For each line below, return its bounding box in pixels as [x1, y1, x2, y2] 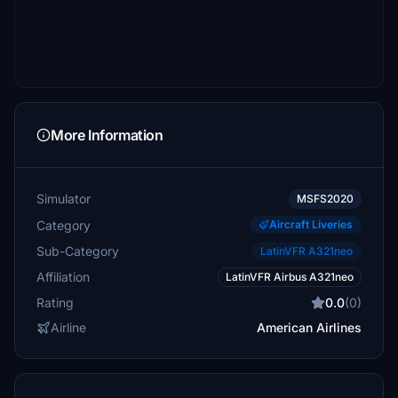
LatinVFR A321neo [260, 244, 353, 258]
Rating [36, 295, 74, 310]
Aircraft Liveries [269, 218, 353, 231]
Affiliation [36, 269, 90, 284]
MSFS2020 [297, 192, 354, 205]
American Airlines [257, 320, 362, 335]
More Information [51, 126, 163, 144]
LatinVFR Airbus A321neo [226, 270, 354, 283]
